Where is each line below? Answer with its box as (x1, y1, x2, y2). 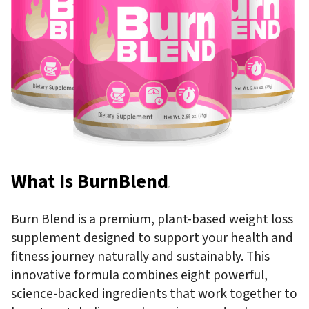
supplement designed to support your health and (11, 228, 293, 248)
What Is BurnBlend (11, 167, 168, 195)
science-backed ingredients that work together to (11, 283, 297, 303)
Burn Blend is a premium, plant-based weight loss (11, 209, 293, 229)
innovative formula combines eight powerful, (11, 265, 268, 285)
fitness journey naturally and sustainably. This (11, 246, 270, 266)
